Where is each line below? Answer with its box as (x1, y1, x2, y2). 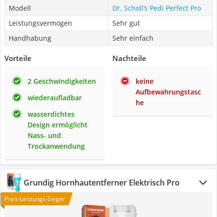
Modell (9, 3, 31, 13)
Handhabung (9, 33, 51, 43)
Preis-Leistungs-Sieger (4, 195, 65, 203)
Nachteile (112, 53, 146, 63)
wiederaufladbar (28, 93, 82, 102)
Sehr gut (112, 18, 140, 28)
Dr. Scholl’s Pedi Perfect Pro (112, 3, 201, 13)
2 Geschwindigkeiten (28, 77, 96, 86)
